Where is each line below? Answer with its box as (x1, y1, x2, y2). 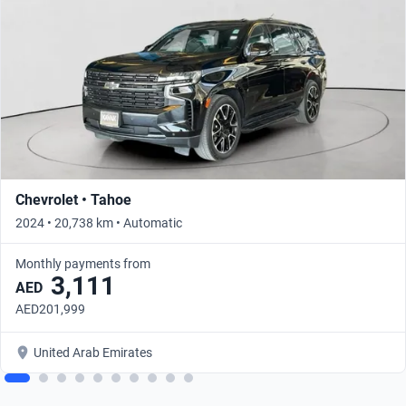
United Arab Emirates (34, 344, 152, 360)
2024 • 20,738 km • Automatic (15, 215, 182, 230)
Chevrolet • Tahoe (15, 190, 131, 208)
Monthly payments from (15, 256, 150, 271)
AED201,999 (15, 301, 85, 316)
